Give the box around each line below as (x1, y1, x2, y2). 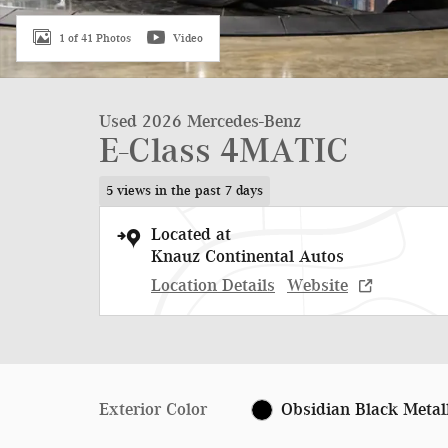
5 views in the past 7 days (105, 182, 263, 198)
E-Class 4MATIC (99, 130, 349, 170)
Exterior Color (99, 398, 207, 419)
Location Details (151, 274, 275, 295)
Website (287, 274, 348, 295)
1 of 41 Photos (59, 30, 131, 45)
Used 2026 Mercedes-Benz (99, 111, 301, 131)
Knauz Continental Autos (151, 245, 344, 266)
